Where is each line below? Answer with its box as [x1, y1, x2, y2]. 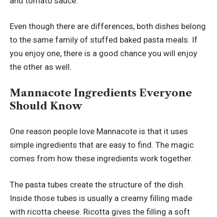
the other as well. [10, 62, 72, 72]
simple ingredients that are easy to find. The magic [10, 140, 194, 150]
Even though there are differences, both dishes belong [10, 21, 206, 31]
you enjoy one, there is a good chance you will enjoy [10, 48, 197, 59]
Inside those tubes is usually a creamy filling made [10, 193, 192, 203]
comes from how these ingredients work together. [10, 154, 193, 164]
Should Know [10, 99, 82, 112]
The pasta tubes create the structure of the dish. [10, 179, 185, 189]
